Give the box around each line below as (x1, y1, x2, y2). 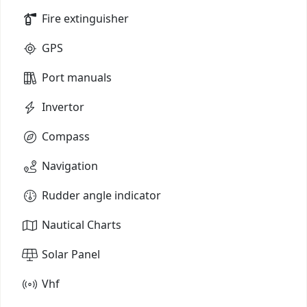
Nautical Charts (42, 217, 121, 232)
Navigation (42, 158, 98, 173)
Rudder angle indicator (42, 187, 161, 203)
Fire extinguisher (42, 10, 129, 26)
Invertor (42, 99, 84, 114)
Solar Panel (42, 246, 100, 262)
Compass (42, 128, 90, 144)
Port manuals (42, 69, 112, 85)
